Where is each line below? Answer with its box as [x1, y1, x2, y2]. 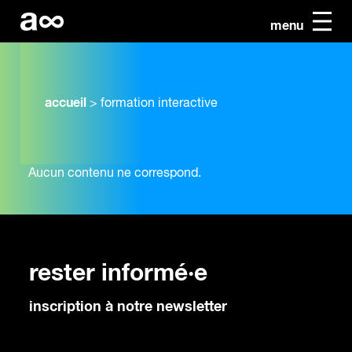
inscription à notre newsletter [29, 300, 227, 314]
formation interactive [101, 97, 218, 111]
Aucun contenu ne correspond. [28, 167, 201, 181]
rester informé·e [29, 262, 207, 285]
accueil [45, 97, 86, 110]
